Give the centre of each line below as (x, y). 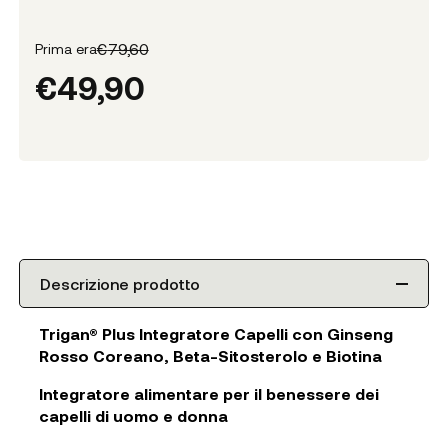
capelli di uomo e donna (133, 416)
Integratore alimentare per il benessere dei (208, 394)
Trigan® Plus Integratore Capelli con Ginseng (215, 334)
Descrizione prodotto (119, 284)
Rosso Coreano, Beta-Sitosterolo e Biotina (210, 356)
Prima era (65, 49)
